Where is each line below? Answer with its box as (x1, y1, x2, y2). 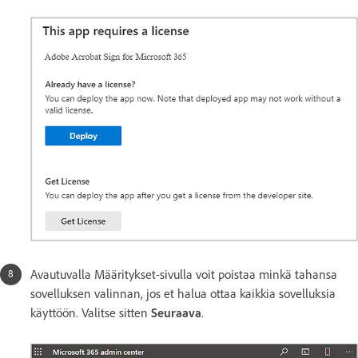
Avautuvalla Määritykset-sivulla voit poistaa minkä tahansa (30, 267, 337, 283)
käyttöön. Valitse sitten (30, 305, 151, 321)
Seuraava (151, 305, 201, 321)
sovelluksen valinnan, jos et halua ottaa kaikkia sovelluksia (30, 286, 336, 302)
